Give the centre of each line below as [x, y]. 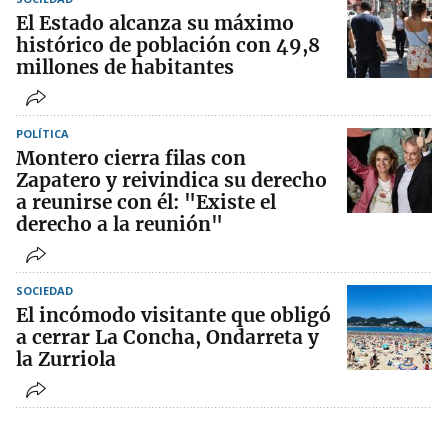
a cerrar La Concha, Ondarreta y [167, 337]
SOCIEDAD [44, 291]
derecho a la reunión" [119, 224]
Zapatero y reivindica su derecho [171, 180]
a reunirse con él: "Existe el [146, 202]
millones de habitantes [125, 67]
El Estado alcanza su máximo [155, 23]
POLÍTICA [42, 134]
